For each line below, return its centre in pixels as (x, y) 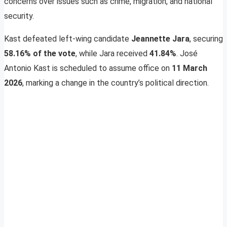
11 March (190, 68)
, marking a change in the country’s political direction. (116, 83)
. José (187, 53)
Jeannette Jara (160, 39)
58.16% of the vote (40, 53)
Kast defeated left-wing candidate (68, 39)
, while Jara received (112, 53)
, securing (206, 39)
